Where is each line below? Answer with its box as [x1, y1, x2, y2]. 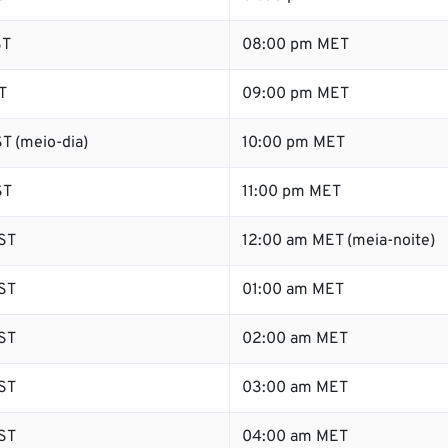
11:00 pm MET [242, 182, 341, 202]
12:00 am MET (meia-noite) [242, 231, 435, 251]
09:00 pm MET [242, 84, 349, 104]
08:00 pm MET [242, 35, 349, 55]
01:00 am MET [242, 280, 344, 300]
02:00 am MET [242, 329, 348, 349]
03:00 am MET [242, 378, 348, 398]
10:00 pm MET [242, 133, 345, 153]
